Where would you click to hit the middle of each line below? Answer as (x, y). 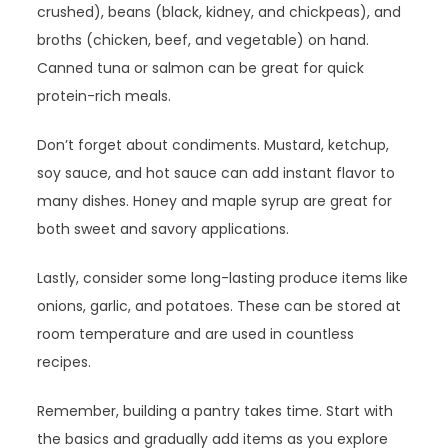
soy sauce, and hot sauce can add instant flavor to (216, 173)
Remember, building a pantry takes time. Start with (215, 411)
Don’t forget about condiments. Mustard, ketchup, (213, 145)
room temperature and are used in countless (196, 334)
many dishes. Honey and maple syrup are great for (215, 201)
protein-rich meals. (104, 96)
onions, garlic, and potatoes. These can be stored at (219, 306)
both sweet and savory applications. (163, 229)
